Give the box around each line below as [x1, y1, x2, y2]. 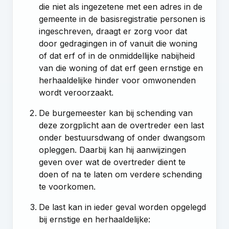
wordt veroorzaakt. [39, 87, 114, 98]
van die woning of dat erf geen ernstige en [39, 62, 203, 73]
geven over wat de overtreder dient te [39, 156, 186, 167]
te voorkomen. [39, 181, 96, 192]
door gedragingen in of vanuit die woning [39, 38, 198, 49]
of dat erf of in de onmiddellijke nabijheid [39, 50, 195, 61]
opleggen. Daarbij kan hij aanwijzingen [39, 144, 187, 155]
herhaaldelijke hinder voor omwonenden [39, 75, 196, 85]
